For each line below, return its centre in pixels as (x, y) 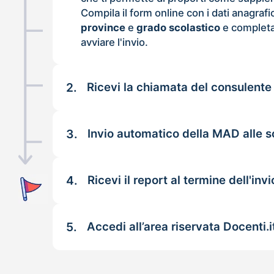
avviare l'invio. (115, 42)
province (103, 27)
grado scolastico (179, 27)
